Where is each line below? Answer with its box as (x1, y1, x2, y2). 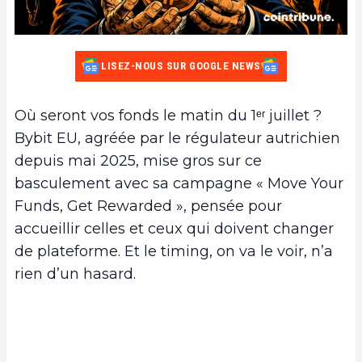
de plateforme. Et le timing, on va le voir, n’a (15, 242, 333, 260)
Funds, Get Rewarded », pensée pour (15, 196, 282, 215)
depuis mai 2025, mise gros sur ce (15, 151, 262, 170)
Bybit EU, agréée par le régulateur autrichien (15, 128, 340, 147)
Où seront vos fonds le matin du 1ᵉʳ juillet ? (15, 106, 322, 124)
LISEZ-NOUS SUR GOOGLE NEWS (101, 59, 261, 72)
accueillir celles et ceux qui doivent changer (15, 219, 334, 238)
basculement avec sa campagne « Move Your (15, 174, 343, 192)
